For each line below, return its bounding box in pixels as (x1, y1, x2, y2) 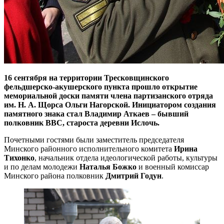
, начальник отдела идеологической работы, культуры (34, 153, 217, 162)
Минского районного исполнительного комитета (4, 144, 174, 153)
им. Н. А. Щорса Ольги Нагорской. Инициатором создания (4, 100, 216, 109)
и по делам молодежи (4, 162, 79, 171)
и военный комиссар (136, 162, 209, 171)
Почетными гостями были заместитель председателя (4, 135, 184, 144)
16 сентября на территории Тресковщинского (4, 73, 169, 82)
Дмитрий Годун (105, 171, 161, 180)
